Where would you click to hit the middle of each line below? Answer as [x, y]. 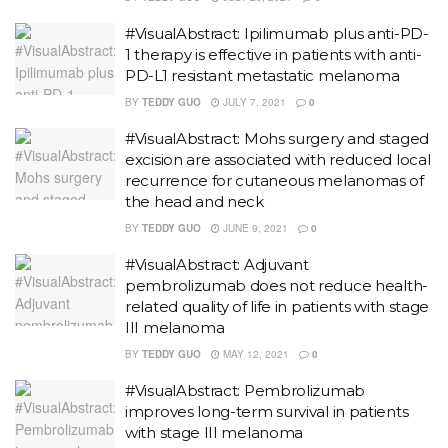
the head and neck [194, 201]
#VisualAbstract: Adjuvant [217, 264]
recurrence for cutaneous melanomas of [274, 180]
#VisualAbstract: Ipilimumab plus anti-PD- [277, 33]
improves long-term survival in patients [267, 411]
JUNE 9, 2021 [253, 228]
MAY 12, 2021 [254, 354]
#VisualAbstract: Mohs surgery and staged [277, 138]
